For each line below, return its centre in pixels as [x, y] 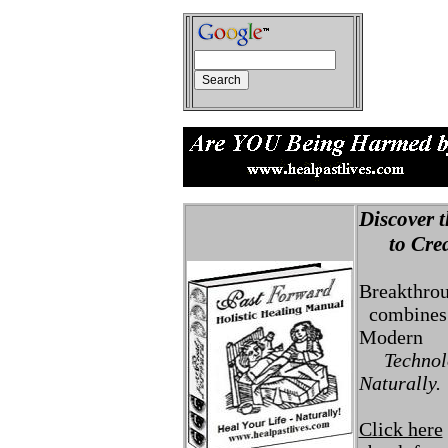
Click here [400, 429]
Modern [390, 337]
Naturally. [399, 383]
